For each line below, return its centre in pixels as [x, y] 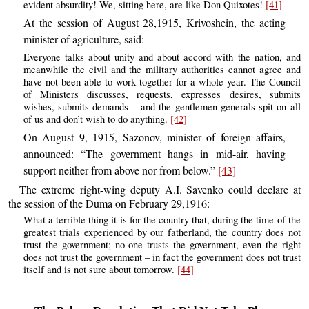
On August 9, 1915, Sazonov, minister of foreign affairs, [154, 137]
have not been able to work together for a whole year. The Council [162, 82]
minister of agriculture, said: [83, 39]
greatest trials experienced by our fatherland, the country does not [162, 232]
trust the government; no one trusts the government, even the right [162, 245]
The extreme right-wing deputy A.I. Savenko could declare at [160, 189]
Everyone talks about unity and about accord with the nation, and [162, 57]
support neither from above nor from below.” [120, 170]
